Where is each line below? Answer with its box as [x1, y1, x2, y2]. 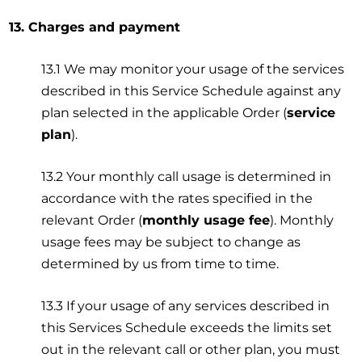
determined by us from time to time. [41, 255, 280, 271]
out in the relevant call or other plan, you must [41, 341, 341, 357]
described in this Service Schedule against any [41, 82, 342, 99]
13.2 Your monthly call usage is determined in [41, 168, 332, 184]
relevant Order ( [41, 212, 143, 228]
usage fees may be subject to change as [41, 234, 301, 250]
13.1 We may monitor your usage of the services [41, 61, 345, 77]
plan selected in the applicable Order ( [41, 104, 288, 120]
